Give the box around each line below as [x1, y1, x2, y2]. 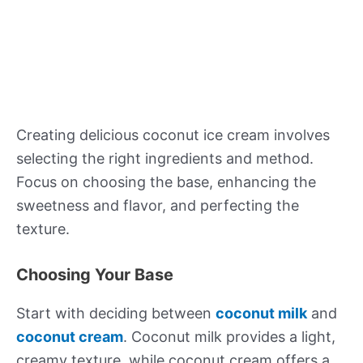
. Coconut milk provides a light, [123, 328, 335, 346]
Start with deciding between [16, 305, 216, 322]
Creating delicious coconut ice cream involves [16, 126, 330, 144]
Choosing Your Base [16, 265, 173, 285]
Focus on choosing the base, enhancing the [16, 173, 316, 191]
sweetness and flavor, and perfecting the [16, 197, 299, 215]
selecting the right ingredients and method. [16, 150, 314, 168]
